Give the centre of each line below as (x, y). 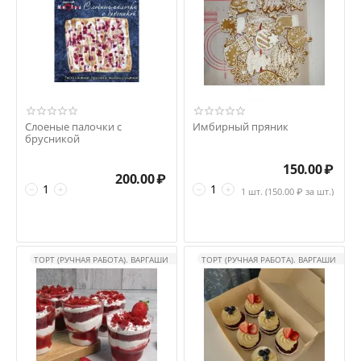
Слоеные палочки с (73, 127)
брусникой (52, 139)
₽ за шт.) (314, 191)
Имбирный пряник (241, 127)
